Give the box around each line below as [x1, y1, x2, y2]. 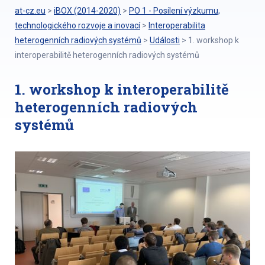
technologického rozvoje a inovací [15, 21, 140, 30]
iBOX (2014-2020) [54, 6, 121, 15]
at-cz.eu [15, 6, 46, 15]
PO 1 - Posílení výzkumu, [129, 6, 220, 15]
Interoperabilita [148, 21, 205, 30]
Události [150, 35, 180, 45]
